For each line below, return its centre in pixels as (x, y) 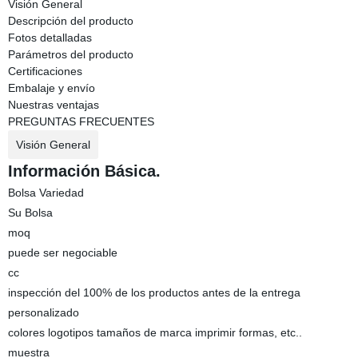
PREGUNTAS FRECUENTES (81, 121)
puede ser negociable (62, 253)
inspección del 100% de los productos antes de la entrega (154, 292)
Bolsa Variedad (46, 193)
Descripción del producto (70, 21)
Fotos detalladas (50, 38)
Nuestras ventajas (53, 105)
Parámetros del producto (70, 54)
